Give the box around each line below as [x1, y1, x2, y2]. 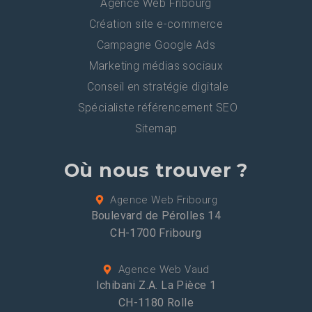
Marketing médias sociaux [88, 59, 224, 73]
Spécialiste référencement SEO [77, 101, 238, 115]
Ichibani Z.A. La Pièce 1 [95, 279, 217, 292]
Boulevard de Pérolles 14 [91, 209, 221, 223]
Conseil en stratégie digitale [86, 80, 229, 94]
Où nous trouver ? [64, 159, 248, 182]
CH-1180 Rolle [118, 296, 194, 310]
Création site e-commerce [88, 17, 224, 31]
